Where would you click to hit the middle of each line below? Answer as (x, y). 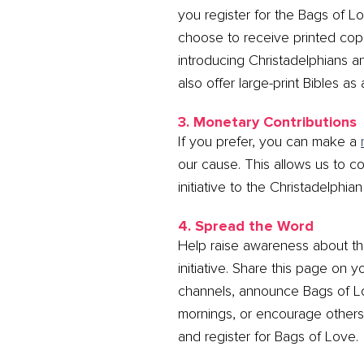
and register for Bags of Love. (269, 336)
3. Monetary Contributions (268, 121)
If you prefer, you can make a (270, 141)
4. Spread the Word (246, 225)
